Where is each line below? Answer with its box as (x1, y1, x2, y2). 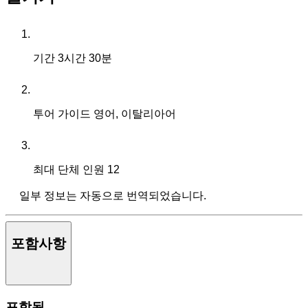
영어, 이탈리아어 (93, 107, 176, 120)
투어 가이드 (33, 107, 93, 120)
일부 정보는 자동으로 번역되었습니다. (19, 189, 206, 201)
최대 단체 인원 (33, 163, 107, 175)
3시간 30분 (58, 52, 112, 64)
